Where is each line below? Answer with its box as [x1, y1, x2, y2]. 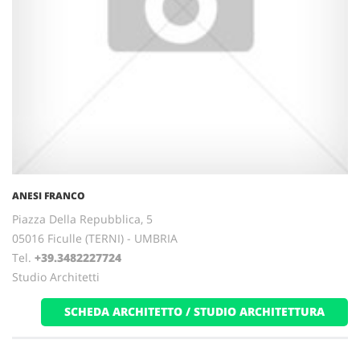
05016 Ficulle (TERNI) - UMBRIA [12, 231, 178, 246]
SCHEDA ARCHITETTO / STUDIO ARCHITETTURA [64, 304, 325, 319]
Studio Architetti [12, 269, 100, 284]
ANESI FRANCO [12, 189, 85, 202]
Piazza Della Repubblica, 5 [12, 211, 153, 227]
